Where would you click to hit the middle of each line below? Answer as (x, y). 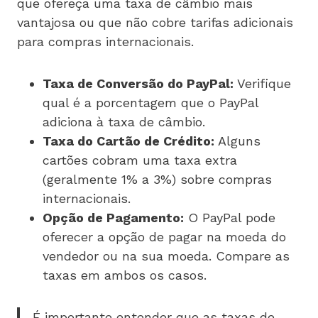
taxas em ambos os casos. (125, 275)
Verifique (262, 83)
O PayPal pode (230, 217)
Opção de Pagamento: (113, 217)
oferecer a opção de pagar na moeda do (164, 236)
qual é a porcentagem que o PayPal (150, 102)
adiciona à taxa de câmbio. (124, 121)
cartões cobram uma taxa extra (140, 160)
